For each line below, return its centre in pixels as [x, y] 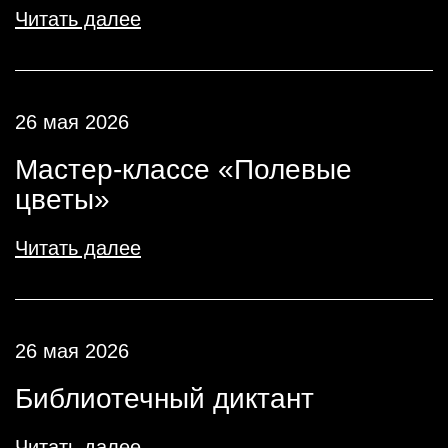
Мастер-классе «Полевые [183, 169]
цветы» [62, 199]
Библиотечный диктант [164, 398]
